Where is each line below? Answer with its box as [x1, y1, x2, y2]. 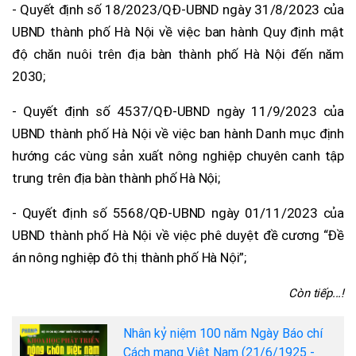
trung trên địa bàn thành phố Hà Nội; [12, 169, 220, 186]
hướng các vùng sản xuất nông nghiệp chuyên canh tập [12, 147, 344, 164]
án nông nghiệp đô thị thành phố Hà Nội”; [12, 249, 246, 265]
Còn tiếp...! [288, 285, 344, 300]
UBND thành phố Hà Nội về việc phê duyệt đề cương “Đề [12, 226, 344, 243]
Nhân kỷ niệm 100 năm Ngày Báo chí [123, 325, 323, 341]
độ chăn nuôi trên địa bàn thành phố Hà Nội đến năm [12, 45, 344, 62]
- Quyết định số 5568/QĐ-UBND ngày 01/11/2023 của [12, 204, 344, 221]
